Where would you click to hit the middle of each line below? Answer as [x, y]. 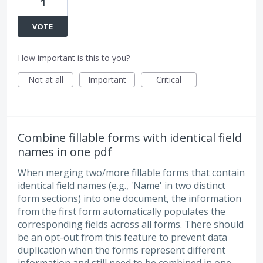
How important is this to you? [74, 58]
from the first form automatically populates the [122, 211]
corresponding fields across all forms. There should [131, 224]
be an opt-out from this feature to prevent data [122, 237]
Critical [169, 79]
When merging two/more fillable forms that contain [131, 172]
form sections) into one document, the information [129, 198]
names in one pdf [65, 151]
